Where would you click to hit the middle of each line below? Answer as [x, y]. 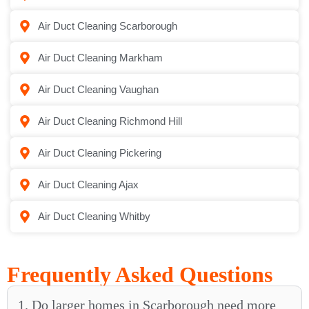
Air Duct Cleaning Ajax [88, 185]
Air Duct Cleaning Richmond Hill [110, 121]
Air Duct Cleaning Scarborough [107, 26]
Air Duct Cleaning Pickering [99, 153]
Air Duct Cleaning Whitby [94, 217]
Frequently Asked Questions [140, 275]
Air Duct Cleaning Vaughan [98, 90]
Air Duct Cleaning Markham [100, 58]
